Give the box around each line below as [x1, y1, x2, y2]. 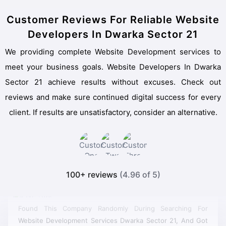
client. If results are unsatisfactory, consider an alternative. [9, 107, 217, 117]
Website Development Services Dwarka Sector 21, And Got [18, 210, 208, 218]
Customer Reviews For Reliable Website [7, 13, 219, 26]
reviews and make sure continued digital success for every [5, 92, 221, 102]
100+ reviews [66, 169, 120, 180]
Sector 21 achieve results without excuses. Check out [5, 77, 221, 87]
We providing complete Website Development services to [5, 46, 12, 56]
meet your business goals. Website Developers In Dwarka [5, 62, 221, 72]
